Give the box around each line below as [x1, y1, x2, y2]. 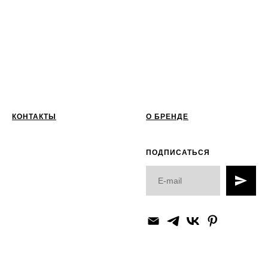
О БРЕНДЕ [146, 112, 188, 121]
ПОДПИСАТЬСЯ [146, 148, 210, 157]
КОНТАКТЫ [12, 112, 56, 121]
